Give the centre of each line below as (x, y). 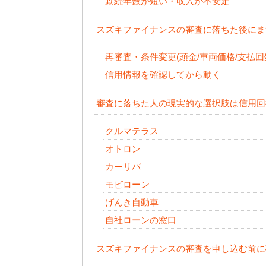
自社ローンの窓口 (140, 220)
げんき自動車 (132, 202)
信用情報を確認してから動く (163, 75)
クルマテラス (132, 131)
